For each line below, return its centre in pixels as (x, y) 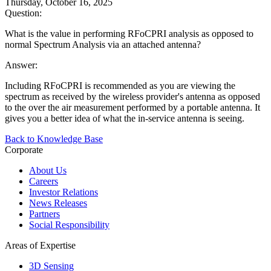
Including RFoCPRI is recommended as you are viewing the (120, 85)
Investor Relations (64, 192)
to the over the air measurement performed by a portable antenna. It (132, 107)
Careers (44, 181)
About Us (48, 170)
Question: (23, 13)
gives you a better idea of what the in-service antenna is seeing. (125, 118)
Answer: (21, 65)
